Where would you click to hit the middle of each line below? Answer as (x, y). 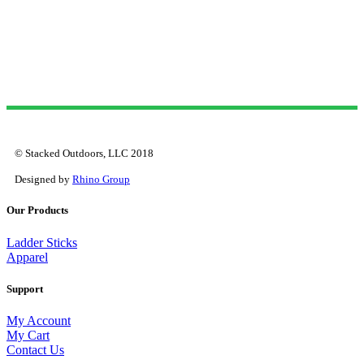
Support (25, 288)
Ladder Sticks (42, 242)
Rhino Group (101, 180)
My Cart (28, 335)
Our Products (37, 210)
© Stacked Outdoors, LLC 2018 (84, 154)
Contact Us (35, 349)
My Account (39, 320)
